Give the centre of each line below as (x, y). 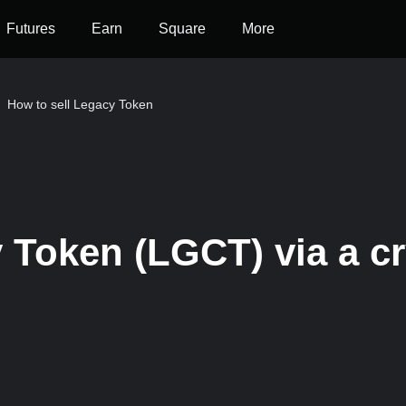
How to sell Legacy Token (80, 104)
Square (182, 29)
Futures (31, 29)
